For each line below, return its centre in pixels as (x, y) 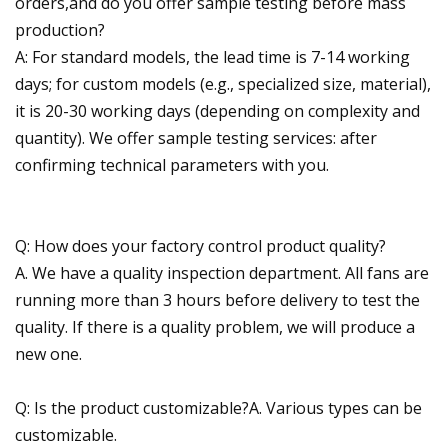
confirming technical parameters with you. (172, 164)
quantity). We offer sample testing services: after (196, 137)
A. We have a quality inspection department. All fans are (222, 272)
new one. (48, 353)
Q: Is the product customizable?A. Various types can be (218, 407)
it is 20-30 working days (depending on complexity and (217, 110)
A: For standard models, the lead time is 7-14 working (212, 56)
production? (60, 29)
